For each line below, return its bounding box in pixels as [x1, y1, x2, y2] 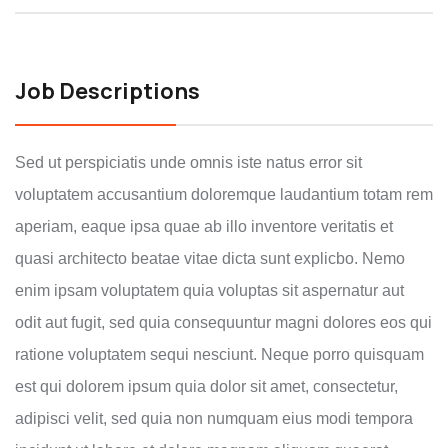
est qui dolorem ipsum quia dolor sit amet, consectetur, [15, 378, 398, 395]
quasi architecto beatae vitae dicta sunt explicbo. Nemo [15, 250, 405, 267]
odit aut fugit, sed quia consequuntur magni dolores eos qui [15, 314, 432, 331]
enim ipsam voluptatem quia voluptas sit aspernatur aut [15, 282, 404, 299]
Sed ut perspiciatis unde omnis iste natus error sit [15, 154, 362, 171]
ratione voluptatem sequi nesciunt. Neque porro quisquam [15, 346, 424, 363]
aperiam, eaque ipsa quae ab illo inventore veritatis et [15, 218, 393, 235]
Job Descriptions [15, 76, 200, 106]
